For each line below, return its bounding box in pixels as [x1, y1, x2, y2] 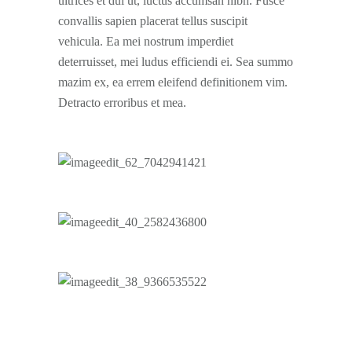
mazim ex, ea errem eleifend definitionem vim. [58, 75, 288, 89]
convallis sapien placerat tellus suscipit [58, 14, 247, 27]
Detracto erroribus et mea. [58, 96, 186, 109]
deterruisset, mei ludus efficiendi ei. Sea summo [58, 55, 293, 68]
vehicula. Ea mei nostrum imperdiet [58, 35, 233, 48]
